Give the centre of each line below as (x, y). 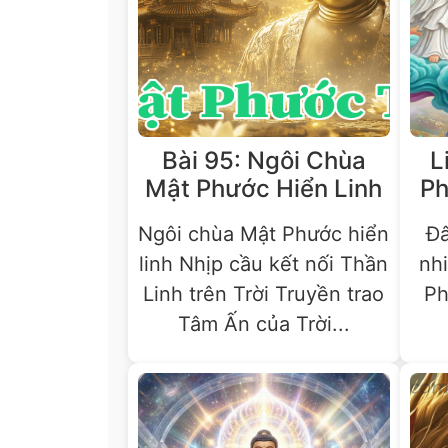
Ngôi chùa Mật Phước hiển (264, 233)
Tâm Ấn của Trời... (263, 323)
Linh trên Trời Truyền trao (264, 293)
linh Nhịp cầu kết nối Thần (264, 263)
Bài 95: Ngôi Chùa (263, 160)
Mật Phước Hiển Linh (264, 188)
